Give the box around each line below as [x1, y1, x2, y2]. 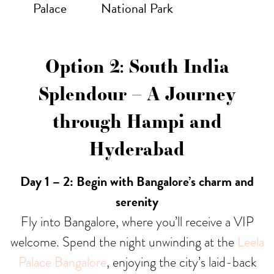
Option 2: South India [45, 52, 229, 79]
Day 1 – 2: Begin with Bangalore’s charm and [20, 171, 254, 191]
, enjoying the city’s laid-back [106, 251, 256, 272]
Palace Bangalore [18, 251, 106, 272]
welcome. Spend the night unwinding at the [10, 231, 237, 252]
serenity [116, 191, 158, 212]
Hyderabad [89, 135, 185, 161]
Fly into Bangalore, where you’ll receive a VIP [20, 211, 254, 232]
